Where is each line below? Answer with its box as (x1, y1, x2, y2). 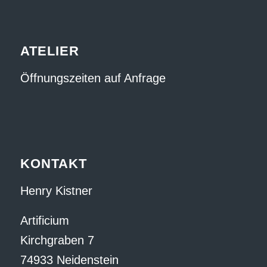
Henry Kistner (20, 184, 92, 198)
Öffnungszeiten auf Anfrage (20, 71, 166, 85)
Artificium (20, 214, 69, 228)
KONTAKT (20, 156, 87, 172)
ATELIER (20, 43, 79, 58)
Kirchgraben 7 (20, 234, 94, 247)
